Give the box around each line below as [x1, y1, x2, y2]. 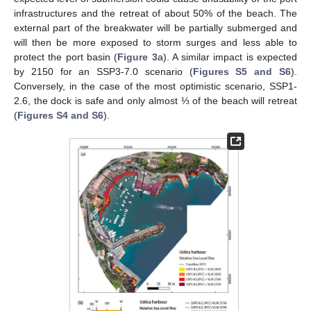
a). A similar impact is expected [157, 51, 298, 63]
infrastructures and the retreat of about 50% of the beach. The [14, 8, 297, 19]
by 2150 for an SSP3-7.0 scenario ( [14, 66, 193, 78]
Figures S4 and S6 [17, 110, 103, 121]
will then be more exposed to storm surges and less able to [14, 37, 297, 49]
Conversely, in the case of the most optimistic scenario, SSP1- [14, 81, 297, 92]
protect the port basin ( [14, 51, 118, 63]
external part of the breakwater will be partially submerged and [14, 22, 297, 34]
